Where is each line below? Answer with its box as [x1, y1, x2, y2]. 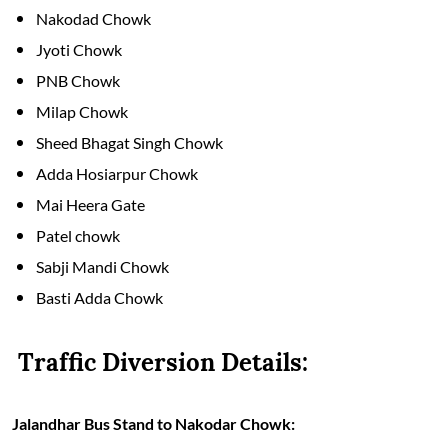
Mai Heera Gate [36, 194, 145, 214]
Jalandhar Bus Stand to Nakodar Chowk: [12, 413, 295, 433]
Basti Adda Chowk [36, 287, 163, 307]
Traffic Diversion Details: [12, 346, 308, 378]
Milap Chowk [36, 101, 128, 121]
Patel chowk [36, 225, 120, 245]
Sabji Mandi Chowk [36, 256, 169, 276]
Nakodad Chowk [36, 8, 151, 28]
